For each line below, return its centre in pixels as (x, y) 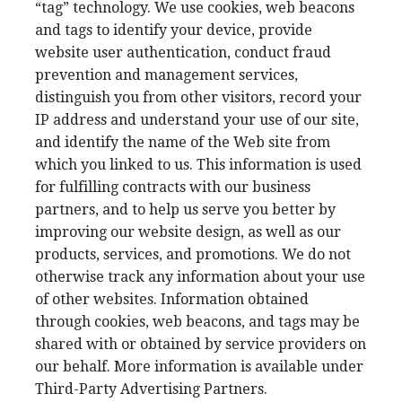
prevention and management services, (166, 75)
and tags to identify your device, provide (174, 30)
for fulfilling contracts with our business (173, 187)
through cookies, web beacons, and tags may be (197, 322)
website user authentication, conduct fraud (183, 52)
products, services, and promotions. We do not (193, 254)
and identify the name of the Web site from (183, 142)
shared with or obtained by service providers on (201, 344)
